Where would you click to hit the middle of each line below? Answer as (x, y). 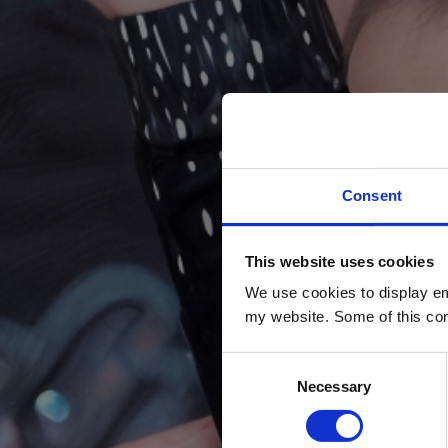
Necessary (334, 386)
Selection (251, 387)
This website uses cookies (339, 261)
